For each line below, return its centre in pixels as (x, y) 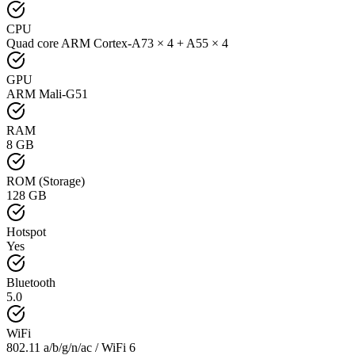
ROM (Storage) (46, 181)
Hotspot (26, 231)
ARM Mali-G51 (47, 94)
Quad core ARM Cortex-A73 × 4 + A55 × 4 (117, 43)
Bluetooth (31, 282)
